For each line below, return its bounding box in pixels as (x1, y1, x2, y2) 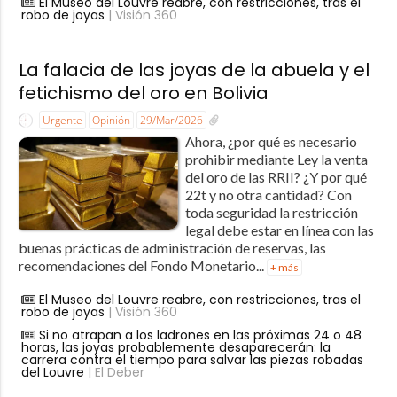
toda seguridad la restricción (184, 203, 358, 221)
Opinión (91, 113, 130, 128)
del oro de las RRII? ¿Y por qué (184, 167, 367, 185)
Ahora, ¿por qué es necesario (184, 132, 357, 150)
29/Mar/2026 (139, 113, 203, 128)
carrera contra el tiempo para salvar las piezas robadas (20, 350, 363, 369)
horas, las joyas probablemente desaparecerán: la (20, 338, 331, 356)
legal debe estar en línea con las (184, 221, 374, 238)
